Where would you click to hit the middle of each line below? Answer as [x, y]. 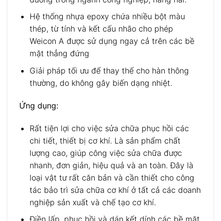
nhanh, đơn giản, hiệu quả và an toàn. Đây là [111, 165]
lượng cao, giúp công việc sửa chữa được [106, 153]
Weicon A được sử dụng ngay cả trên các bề [112, 41]
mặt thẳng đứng [59, 54]
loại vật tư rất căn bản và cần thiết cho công [112, 177]
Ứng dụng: [39, 105]
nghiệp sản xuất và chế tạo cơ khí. [92, 202]
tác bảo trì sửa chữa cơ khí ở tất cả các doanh [115, 190]
